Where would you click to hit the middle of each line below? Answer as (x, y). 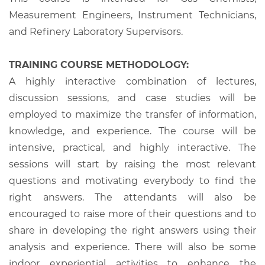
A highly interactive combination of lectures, (132, 81)
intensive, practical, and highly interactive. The (132, 147)
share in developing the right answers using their (132, 230)
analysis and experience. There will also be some (132, 247)
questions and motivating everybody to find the (132, 180)
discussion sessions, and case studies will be (132, 98)
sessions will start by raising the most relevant (132, 164)
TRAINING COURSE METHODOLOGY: (99, 64)
